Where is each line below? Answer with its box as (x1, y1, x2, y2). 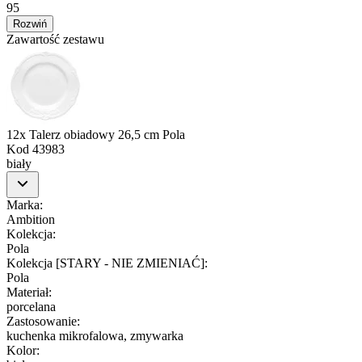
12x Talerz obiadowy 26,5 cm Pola (6, 127, 185, 141)
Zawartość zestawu (6, 32, 104, 46)
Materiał (6, 284, 48, 299)
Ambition (6, 212, 55, 226)
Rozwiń (13, 17, 47, 30)
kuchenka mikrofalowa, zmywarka (6, 328, 183, 343)
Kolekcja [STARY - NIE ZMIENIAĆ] (6, 255, 204, 270)
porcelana (6, 299, 56, 314)
